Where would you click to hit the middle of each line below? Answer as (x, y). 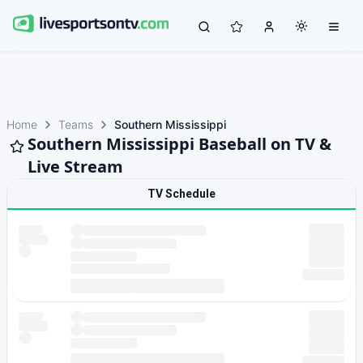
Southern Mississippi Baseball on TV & (179, 144)
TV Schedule (181, 194)
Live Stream (75, 167)
